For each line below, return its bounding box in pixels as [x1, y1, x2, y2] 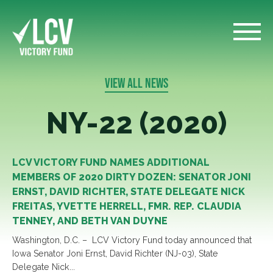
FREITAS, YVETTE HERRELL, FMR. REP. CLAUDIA [12, 200, 241, 212]
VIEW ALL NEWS [105, 76, 168, 90]
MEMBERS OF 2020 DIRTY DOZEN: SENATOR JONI [12, 171, 251, 183]
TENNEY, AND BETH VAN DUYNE [12, 215, 168, 227]
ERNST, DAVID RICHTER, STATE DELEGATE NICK [12, 186, 245, 197]
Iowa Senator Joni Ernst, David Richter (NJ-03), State [12, 249, 218, 258]
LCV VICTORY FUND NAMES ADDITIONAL [12, 157, 210, 168]
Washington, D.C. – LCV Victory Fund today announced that [12, 235, 252, 245]
